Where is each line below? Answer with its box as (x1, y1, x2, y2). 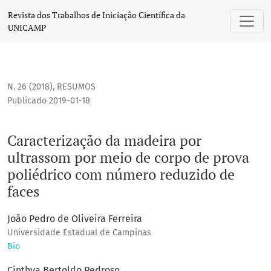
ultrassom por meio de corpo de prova (7, 148, 249, 168)
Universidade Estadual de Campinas (7, 227, 151, 238)
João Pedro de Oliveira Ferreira (7, 213, 142, 225)
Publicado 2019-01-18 (7, 96, 90, 106)
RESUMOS (57, 82, 96, 93)
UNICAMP (8, 22, 46, 33)
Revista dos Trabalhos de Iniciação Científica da (8, 9, 185, 21)
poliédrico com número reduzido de (7, 165, 235, 184)
